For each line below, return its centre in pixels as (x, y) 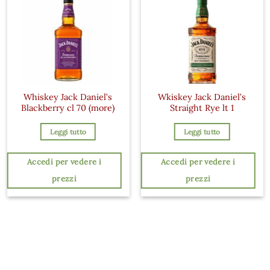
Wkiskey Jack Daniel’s (202, 97)
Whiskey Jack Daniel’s (68, 97)
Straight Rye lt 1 (202, 108)
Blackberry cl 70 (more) (68, 108)
